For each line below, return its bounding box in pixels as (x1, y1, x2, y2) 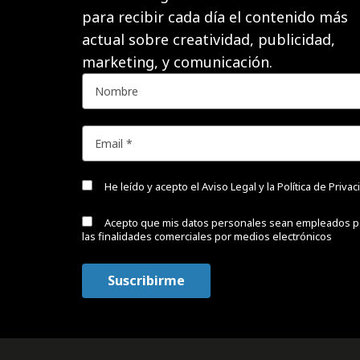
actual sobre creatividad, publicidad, (82, 29, 335, 49)
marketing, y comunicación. (82, 51, 280, 72)
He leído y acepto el (102, 178, 202, 194)
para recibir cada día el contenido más (82, 6, 348, 27)
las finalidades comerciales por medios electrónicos (82, 228, 332, 243)
